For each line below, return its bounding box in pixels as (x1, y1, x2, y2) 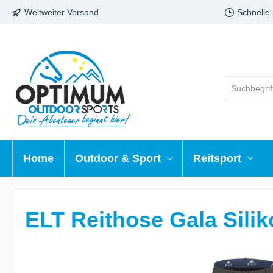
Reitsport (193, 152, 241, 165)
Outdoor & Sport (75, 152, 161, 165)
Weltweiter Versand (24, 7, 99, 17)
